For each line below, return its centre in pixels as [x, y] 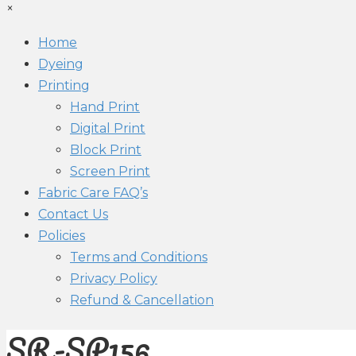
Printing [64, 85]
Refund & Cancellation [142, 300]
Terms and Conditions [139, 257]
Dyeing [61, 64]
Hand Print [105, 107]
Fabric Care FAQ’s [93, 193]
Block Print [106, 150]
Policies [62, 236]
